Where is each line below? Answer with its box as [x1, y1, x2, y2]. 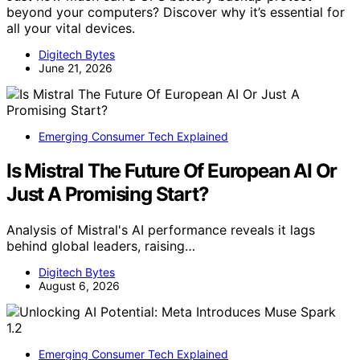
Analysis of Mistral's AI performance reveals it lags [6, 222, 315, 239]
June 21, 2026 [39, 61, 112, 76]
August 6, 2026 [39, 279, 120, 293]
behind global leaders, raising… [6, 238, 195, 255]
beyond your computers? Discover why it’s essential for [6, 4, 345, 21]
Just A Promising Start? [6, 182, 209, 207]
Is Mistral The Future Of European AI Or [6, 159, 337, 183]
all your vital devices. [6, 20, 135, 37]
